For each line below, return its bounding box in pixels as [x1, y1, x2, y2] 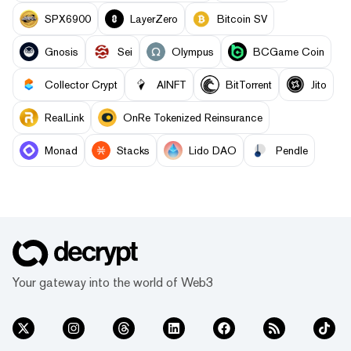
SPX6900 [45, 12, 91, 25]
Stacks [117, 144, 150, 157]
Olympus [172, 45, 214, 58]
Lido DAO [189, 144, 237, 157]
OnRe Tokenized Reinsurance [123, 111, 262, 125]
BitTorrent [226, 78, 272, 92]
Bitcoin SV [217, 12, 267, 25]
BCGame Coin [253, 45, 324, 58]
